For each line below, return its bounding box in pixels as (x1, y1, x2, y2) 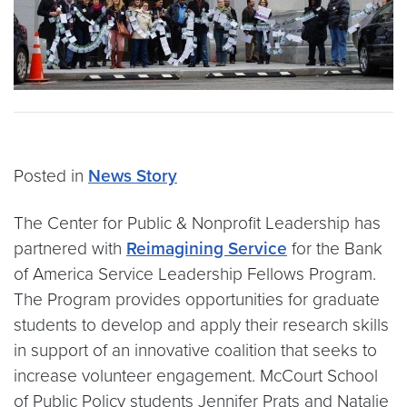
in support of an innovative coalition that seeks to (14, 340, 377, 362)
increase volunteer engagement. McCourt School (14, 365, 378, 387)
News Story (88, 165, 177, 187)
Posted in (14, 165, 88, 187)
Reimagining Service (126, 238, 287, 260)
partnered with (14, 238, 126, 260)
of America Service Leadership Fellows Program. (14, 263, 376, 285)
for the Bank (287, 238, 382, 260)
